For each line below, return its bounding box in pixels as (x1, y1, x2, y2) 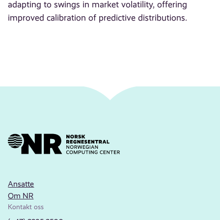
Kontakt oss (8, 202, 44, 211)
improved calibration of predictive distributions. (8, 13, 188, 23)
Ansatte (8, 179, 34, 189)
